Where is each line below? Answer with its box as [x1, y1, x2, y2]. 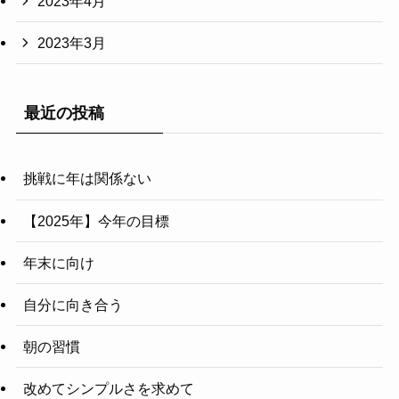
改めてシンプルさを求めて [22, 380, 194, 397]
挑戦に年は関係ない [22, 170, 151, 187]
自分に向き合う [22, 296, 123, 313]
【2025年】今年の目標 [22, 212, 169, 229]
